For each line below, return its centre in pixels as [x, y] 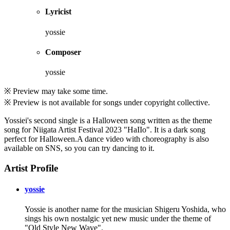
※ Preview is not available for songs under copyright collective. [107, 103]
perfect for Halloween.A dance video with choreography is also [107, 139]
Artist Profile [31, 168]
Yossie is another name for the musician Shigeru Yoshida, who [125, 209]
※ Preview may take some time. [56, 91]
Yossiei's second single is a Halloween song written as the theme [108, 121]
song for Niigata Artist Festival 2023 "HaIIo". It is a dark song [105, 130]
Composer [63, 52]
